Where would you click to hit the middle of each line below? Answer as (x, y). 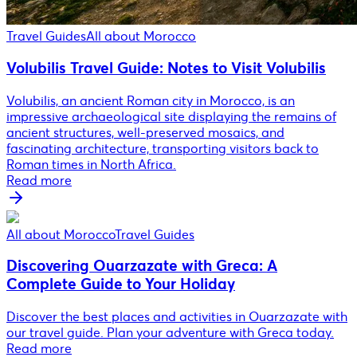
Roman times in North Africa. (91, 164)
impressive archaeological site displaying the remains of (171, 116)
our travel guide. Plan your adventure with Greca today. (170, 333)
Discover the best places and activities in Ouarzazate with (177, 317)
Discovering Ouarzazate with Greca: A (142, 266)
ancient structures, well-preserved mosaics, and (145, 132)
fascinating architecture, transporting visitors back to (163, 148)
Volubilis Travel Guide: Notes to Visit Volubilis (166, 68)
